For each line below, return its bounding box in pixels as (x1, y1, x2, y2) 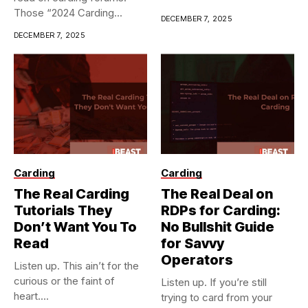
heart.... (14, 289, 49, 302)
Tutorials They (14, 201, 112, 219)
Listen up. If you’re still (161, 275, 267, 289)
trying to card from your (161, 290, 272, 304)
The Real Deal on (161, 185, 273, 202)
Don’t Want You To (14, 218, 137, 235)
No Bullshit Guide (161, 218, 274, 235)
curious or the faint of (14, 274, 115, 287)
